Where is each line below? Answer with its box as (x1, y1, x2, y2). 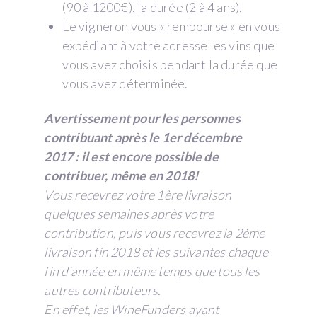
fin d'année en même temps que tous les (44, 263, 260, 279)
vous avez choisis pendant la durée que (62, 56, 278, 72)
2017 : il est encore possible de (44, 148, 219, 164)
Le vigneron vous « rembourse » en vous (62, 18, 281, 34)
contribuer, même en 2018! (44, 167, 199, 183)
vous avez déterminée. (62, 75, 188, 91)
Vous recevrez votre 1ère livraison (44, 186, 232, 202)
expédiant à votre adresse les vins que (62, 37, 275, 53)
